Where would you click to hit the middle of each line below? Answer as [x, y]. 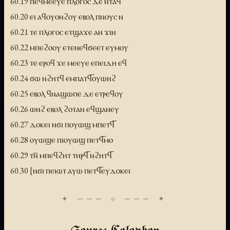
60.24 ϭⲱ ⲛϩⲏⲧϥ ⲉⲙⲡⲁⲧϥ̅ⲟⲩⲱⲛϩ [63, 78]
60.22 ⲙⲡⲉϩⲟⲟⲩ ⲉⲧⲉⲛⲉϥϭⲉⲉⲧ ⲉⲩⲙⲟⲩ [69, 47]
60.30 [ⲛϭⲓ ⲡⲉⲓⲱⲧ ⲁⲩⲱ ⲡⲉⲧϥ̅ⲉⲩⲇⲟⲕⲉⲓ [70, 171]
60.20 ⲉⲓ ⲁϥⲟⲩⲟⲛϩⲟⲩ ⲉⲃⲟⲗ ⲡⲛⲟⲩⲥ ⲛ [67, 17]
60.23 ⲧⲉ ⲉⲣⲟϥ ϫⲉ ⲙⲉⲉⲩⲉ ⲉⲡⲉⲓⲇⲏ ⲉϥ [69, 63]
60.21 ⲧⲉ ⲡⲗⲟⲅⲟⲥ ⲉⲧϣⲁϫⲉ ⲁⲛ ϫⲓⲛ [63, 32]
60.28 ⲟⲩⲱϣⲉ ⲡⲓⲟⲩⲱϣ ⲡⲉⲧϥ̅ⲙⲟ [62, 140]
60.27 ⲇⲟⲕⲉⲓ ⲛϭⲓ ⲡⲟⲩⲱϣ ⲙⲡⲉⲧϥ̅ [62, 124]
